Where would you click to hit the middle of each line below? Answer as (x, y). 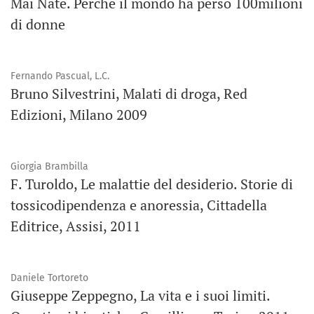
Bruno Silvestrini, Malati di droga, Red (129, 94)
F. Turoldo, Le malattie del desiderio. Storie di (152, 184)
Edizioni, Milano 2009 (79, 115)
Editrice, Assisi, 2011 (76, 226)
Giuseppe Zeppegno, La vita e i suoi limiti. (140, 296)
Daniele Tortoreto (49, 278)
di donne (38, 25)
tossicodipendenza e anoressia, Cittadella (139, 205)
